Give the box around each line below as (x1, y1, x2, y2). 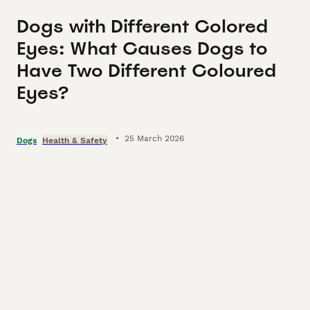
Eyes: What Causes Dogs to (17, 36, 268, 61)
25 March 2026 (125, 133, 184, 143)
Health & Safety (42, 135, 107, 145)
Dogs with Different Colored (17, 14, 268, 39)
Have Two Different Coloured (17, 58, 276, 83)
